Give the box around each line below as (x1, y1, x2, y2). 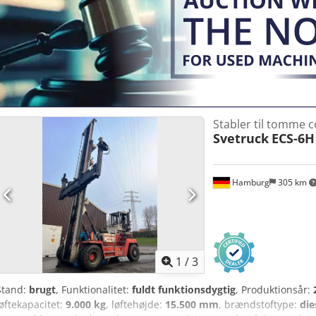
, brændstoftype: (219, 297, 300, 311)
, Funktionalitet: (56, 282, 132, 296)
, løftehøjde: (106, 297, 165, 311)
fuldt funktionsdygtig (132, 282, 236, 296)
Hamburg (229, 176, 269, 188)
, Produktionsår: (236, 282, 313, 296)
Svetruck (212, 130, 269, 147)
